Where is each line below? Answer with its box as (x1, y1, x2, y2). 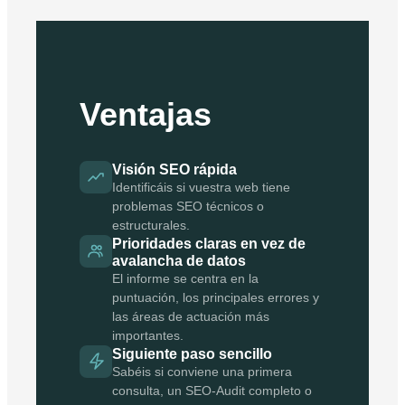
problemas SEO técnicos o (112, 198, 264, 213)
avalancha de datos (112, 252, 246, 268)
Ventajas (80, 95, 212, 133)
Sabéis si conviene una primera (112, 363, 292, 379)
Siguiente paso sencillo (112, 345, 272, 362)
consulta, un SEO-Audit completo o (112, 382, 312, 398)
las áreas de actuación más (112, 308, 269, 324)
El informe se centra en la (112, 270, 259, 286)
